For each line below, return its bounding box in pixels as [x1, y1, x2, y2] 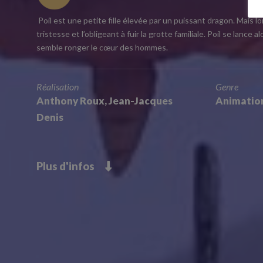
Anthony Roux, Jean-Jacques [36, 95, 173, 107]
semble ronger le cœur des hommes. [36, 42, 168, 52]
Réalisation [36, 81, 79, 92]
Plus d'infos [36, 160, 105, 173]
